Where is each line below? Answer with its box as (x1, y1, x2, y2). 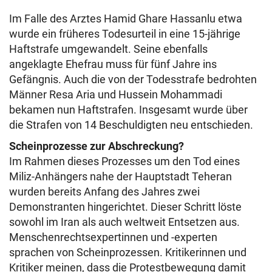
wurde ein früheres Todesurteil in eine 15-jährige (9, 27, 240, 40)
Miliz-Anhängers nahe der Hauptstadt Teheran (9, 170, 232, 183)
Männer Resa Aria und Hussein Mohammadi (9, 88, 222, 101)
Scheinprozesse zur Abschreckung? (9, 140, 184, 152)
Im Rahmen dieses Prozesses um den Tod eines (9, 155, 240, 168)
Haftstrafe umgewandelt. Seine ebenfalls (9, 42, 208, 55)
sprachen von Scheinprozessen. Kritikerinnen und (9, 246, 246, 259)
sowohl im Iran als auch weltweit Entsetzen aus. (9, 216, 240, 228)
